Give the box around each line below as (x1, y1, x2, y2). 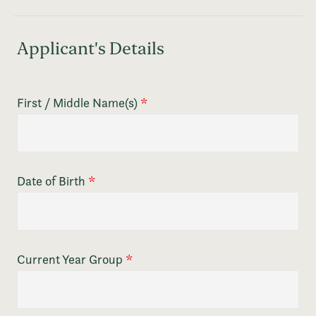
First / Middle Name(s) (17, 95, 141, 111)
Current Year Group (17, 252, 126, 267)
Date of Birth (17, 174, 89, 189)
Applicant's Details (17, 38, 165, 60)
